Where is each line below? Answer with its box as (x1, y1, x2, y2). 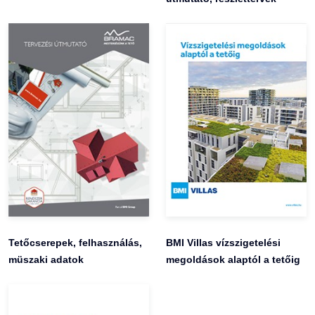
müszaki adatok (8, 253, 84, 265)
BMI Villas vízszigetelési (166, 236, 281, 248)
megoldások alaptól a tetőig (166, 253, 300, 265)
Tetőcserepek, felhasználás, (8, 236, 142, 248)
